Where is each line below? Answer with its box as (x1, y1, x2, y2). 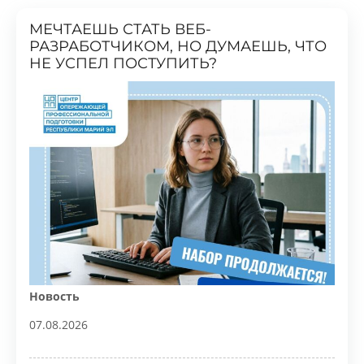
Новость (28, 247, 78, 262)
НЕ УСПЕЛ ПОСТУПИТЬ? (28, 17, 213, 36)
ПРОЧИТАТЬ (235, 336, 304, 349)
